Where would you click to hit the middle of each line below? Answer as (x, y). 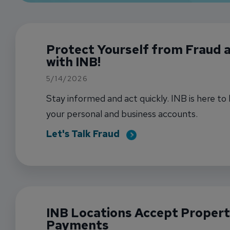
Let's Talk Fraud (83, 134)
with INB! (73, 62)
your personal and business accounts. (122, 114)
